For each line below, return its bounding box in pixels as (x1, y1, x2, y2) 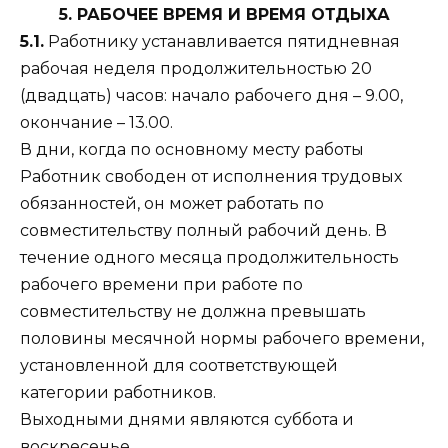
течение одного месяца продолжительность (20, 247, 399, 267)
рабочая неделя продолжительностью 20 (20, 58, 372, 78)
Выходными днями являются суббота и (20, 409, 354, 429)
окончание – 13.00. (20, 112, 173, 132)
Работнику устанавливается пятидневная (44, 31, 400, 51)
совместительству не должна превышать (20, 301, 366, 321)
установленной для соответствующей (20, 355, 338, 375)
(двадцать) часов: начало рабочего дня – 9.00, (20, 85, 403, 105)
